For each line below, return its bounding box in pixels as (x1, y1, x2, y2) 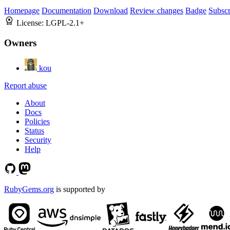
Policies (25, 117, 50, 126)
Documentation (42, 6, 91, 15)
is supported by (54, 184, 105, 194)
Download (93, 6, 128, 15)
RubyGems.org (4, 184, 54, 194)
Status (25, 126, 44, 135)
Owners (4, 37, 36, 48)
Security (25, 135, 51, 144)
